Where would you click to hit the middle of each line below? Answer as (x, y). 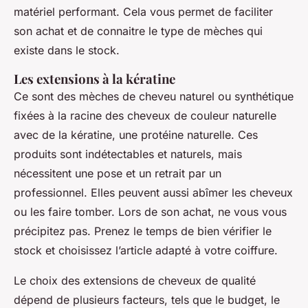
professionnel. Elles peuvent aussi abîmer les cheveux (153, 193)
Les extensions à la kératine (95, 79)
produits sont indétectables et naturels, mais (128, 154)
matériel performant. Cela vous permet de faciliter (143, 12)
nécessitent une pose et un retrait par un (118, 174)
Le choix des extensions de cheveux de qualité (135, 281)
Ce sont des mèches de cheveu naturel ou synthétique (154, 97)
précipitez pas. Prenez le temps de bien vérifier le (143, 231)
